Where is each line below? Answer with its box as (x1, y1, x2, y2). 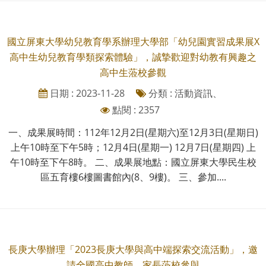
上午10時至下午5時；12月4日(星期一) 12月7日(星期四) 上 (10, 140, 256, 154)
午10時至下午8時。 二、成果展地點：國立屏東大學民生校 (9, 155, 256, 169)
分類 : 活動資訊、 (145, 86, 222, 100)
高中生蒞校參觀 (100, 65, 166, 79)
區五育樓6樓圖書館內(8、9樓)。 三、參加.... (40, 170, 226, 183)
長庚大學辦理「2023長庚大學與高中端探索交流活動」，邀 (8, 242, 258, 256)
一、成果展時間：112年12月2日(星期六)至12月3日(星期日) (8, 125, 258, 139)
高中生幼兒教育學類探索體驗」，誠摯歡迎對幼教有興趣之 (9, 50, 256, 64)
